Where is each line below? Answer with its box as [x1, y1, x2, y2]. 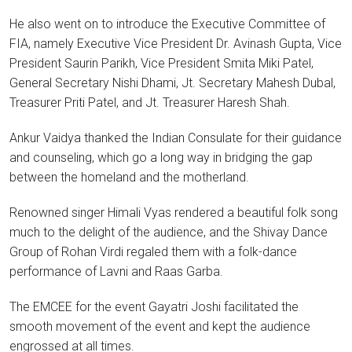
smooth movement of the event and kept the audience [9, 318, 310, 334]
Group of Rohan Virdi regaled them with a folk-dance [9, 244, 297, 259]
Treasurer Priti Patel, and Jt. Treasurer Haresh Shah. [9, 94, 290, 110]
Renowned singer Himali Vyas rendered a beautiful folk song [9, 204, 338, 220]
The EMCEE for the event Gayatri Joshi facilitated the [9, 299, 299, 314]
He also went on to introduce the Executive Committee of [9, 16, 325, 31]
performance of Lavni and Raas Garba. [9, 263, 223, 279]
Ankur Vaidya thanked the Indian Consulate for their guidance [9, 130, 342, 145]
